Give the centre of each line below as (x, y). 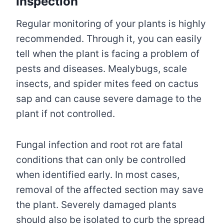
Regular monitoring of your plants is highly (111, 24)
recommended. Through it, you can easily (109, 39)
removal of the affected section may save (110, 190)
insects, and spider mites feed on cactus (107, 84)
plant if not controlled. (65, 114)
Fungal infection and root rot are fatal (99, 145)
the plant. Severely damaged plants (96, 205)
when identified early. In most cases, (98, 175)
